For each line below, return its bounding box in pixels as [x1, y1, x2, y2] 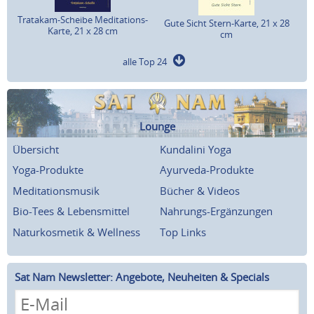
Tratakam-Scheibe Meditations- [18, 13, 149, 26]
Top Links [160, 224, 206, 239]
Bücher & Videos [160, 183, 240, 198]
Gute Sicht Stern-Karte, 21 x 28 [163, 16, 289, 29]
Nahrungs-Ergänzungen [160, 204, 273, 219]
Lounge [139, 118, 175, 133]
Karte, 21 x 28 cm [48, 24, 118, 37]
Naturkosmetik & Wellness [13, 224, 140, 239]
